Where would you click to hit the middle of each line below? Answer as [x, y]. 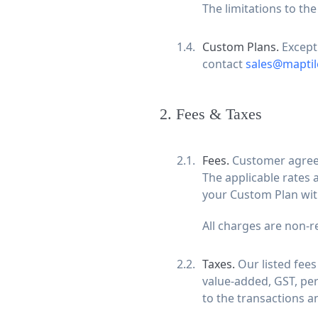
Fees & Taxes [219, 114]
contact [224, 64]
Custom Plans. [242, 47]
